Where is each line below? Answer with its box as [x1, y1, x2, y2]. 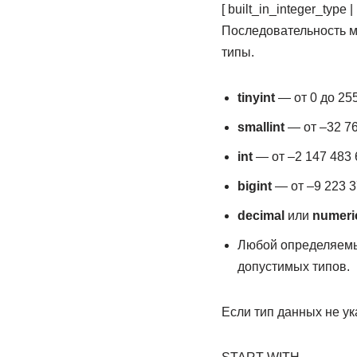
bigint [237, 179, 272, 193]
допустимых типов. [237, 260, 350, 273]
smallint [237, 120, 284, 134]
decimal [237, 209, 284, 222]
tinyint [237, 91, 275, 104]
